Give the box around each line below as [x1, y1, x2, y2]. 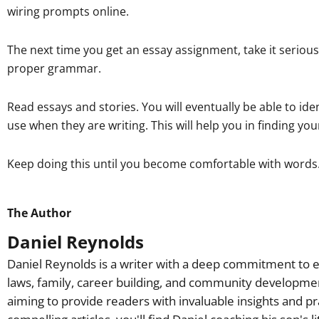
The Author [7, 205, 71, 221]
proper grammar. [7, 61, 101, 77]
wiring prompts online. [7, 4, 129, 20]
